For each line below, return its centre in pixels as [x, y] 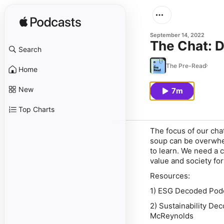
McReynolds [172, 216]
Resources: [170, 176]
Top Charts [36, 109]
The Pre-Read [186, 65]
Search [30, 49]
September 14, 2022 [177, 35]
